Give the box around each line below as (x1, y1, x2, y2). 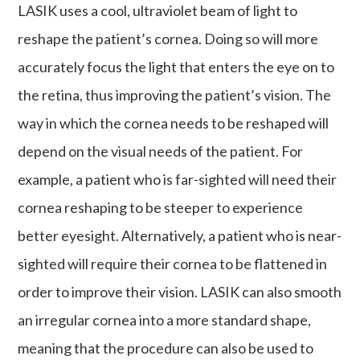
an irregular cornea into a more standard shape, (18, 310, 312, 329)
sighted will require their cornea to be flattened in (18, 254, 328, 272)
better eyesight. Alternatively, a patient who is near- (18, 226, 342, 244)
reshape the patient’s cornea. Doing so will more (18, 29, 319, 47)
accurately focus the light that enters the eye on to (18, 57, 335, 76)
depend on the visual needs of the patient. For (18, 141, 304, 160)
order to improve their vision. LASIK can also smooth (18, 282, 342, 301)
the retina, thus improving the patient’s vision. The (18, 85, 332, 104)
